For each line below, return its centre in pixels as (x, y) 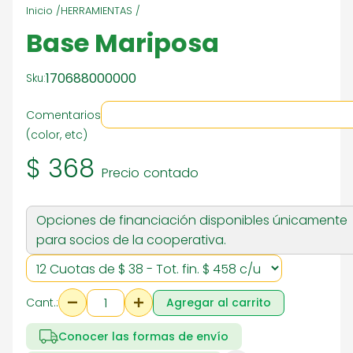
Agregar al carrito (219, 302)
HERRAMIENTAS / (100, 11)
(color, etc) (57, 135)
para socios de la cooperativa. (131, 240)
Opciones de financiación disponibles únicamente (192, 220)
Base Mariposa (123, 43)
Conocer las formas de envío (143, 336)
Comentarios (63, 115)
